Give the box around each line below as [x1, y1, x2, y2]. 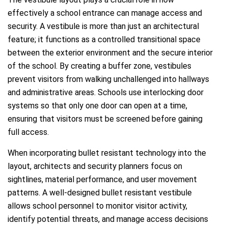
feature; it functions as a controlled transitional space [8, 35, 201, 45]
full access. [8, 127, 49, 137]
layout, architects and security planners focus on [8, 161, 182, 172]
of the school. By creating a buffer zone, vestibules [8, 61, 191, 71]
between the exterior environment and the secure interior [8, 48, 213, 58]
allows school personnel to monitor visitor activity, [8, 201, 187, 211]
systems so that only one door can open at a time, [8, 101, 187, 111]
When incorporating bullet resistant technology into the [8, 148, 206, 158]
